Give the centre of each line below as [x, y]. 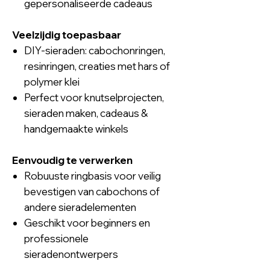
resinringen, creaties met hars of [97, 66]
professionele [56, 238]
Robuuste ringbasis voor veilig [93, 175]
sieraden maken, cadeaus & [86, 113]
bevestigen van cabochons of [92, 191]
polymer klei [52, 81]
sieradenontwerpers [71, 254]
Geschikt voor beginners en [87, 222]
